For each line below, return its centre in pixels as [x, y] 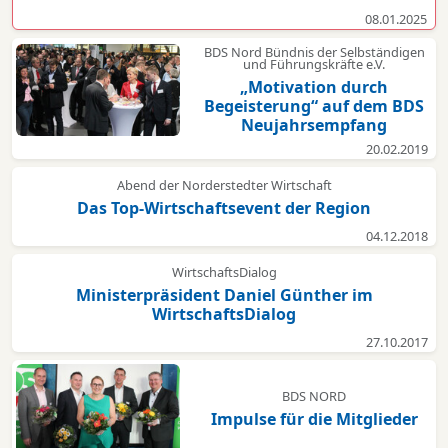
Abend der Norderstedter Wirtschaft [224, 184]
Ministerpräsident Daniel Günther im [224, 294]
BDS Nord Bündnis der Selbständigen [314, 51]
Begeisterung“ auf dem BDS [314, 105]
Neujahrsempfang [314, 124]
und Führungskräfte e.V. [314, 63]
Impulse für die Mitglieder [314, 419]
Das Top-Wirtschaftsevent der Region [224, 207]
